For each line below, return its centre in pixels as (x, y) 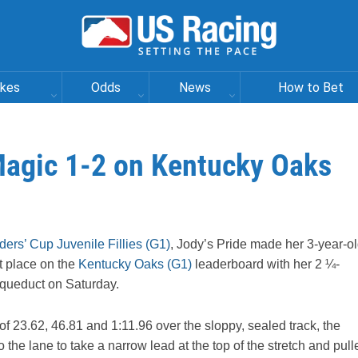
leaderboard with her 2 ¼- (266, 264)
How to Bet (311, 88)
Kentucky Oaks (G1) (133, 264)
